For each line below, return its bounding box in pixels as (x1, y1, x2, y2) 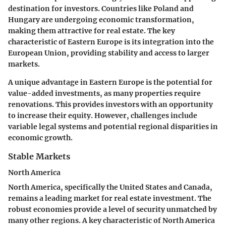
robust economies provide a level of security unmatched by (8, 205, 217, 214)
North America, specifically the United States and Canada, (8, 183, 212, 192)
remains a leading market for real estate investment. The (8, 194, 211, 203)
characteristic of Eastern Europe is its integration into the (8, 37, 214, 46)
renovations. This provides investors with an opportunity (8, 99, 213, 109)
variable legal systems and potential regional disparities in (8, 122, 218, 131)
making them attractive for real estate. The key (8, 26, 175, 35)
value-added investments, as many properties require (8, 88, 201, 98)
